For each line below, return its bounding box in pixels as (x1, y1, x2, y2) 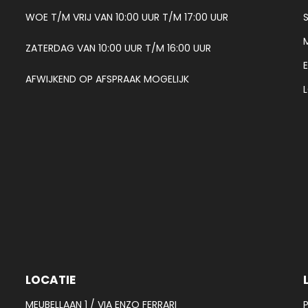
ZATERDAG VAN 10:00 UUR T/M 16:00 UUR (25, 41, 212, 55)
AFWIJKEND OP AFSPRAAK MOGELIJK (25, 71, 190, 86)
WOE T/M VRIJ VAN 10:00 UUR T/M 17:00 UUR (25, 10, 229, 24)
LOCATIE (25, 271, 76, 288)
